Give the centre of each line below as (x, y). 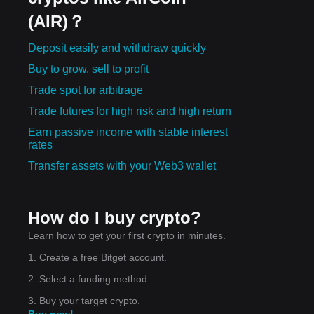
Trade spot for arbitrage (86, 90)
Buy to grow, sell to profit (88, 69)
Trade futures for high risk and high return (130, 111)
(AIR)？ (56, 21)
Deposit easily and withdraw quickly (117, 48)
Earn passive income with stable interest (128, 132)
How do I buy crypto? (115, 217)
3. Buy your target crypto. (84, 300)
